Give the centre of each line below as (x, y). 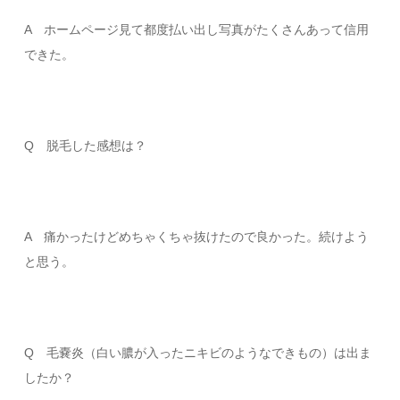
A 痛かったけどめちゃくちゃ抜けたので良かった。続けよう (197, 237)
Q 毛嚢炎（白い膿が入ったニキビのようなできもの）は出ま (198, 353)
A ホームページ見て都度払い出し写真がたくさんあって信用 (197, 29)
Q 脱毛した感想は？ (86, 146)
